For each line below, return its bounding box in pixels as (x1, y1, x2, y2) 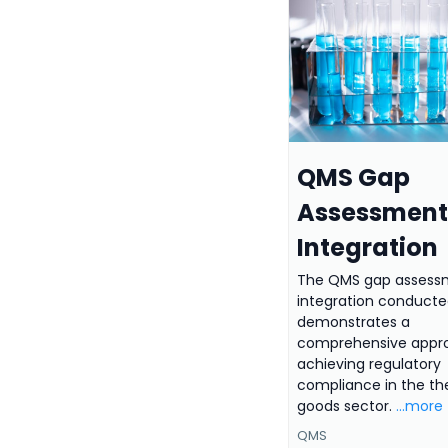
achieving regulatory (297, 353, 441, 374)
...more (396, 395, 443, 416)
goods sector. (297, 395, 396, 416)
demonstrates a (297, 311, 410, 332)
